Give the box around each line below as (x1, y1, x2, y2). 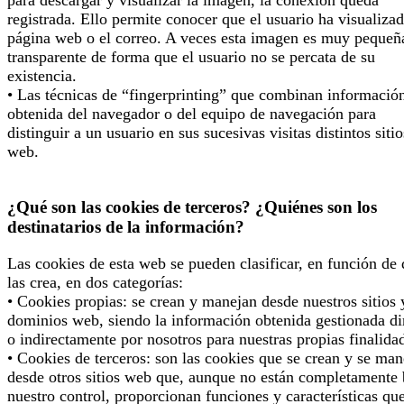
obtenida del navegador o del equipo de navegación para (7, 105, 376, 124)
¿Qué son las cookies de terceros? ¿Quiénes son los (7, 197, 377, 216)
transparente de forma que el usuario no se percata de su (7, 48, 375, 67)
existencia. (7, 67, 77, 86)
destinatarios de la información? (7, 217, 244, 236)
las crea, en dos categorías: (7, 272, 183, 291)
